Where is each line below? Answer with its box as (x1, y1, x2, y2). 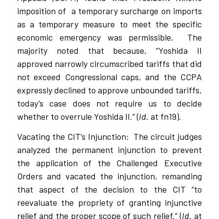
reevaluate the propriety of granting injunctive (17, 197, 202, 208)
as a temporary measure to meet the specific (17, 19, 202, 30)
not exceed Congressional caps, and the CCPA (17, 71, 202, 83)
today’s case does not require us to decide (17, 98, 202, 109)
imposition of (17, 5, 66, 17)
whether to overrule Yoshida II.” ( (17, 111, 139, 122)
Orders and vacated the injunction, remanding (17, 171, 202, 182)
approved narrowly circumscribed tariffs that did (17, 58, 202, 69)
